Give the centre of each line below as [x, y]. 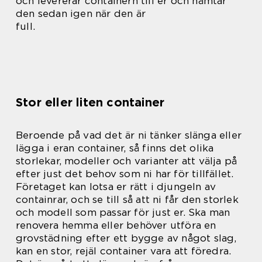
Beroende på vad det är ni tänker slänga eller [129, 135]
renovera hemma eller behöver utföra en [116, 225]
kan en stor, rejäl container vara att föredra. [124, 251]
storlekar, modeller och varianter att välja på [127, 161]
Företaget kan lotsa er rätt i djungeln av [116, 187]
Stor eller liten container [90, 102]
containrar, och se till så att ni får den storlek [127, 199]
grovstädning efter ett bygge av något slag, [126, 238]
